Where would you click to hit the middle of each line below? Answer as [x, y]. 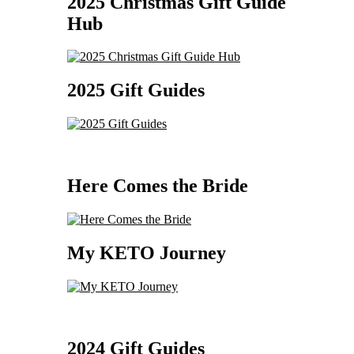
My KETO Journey [147, 252]
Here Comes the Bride [158, 186]
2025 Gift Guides [136, 90]
